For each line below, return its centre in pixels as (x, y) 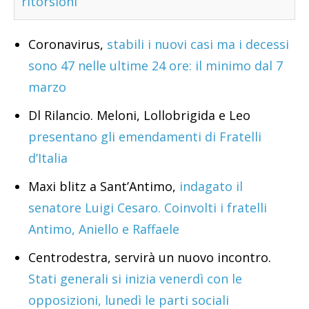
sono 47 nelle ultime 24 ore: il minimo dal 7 (156, 66)
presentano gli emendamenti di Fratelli (145, 137)
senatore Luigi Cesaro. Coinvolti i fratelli (148, 208)
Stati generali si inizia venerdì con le (135, 279)
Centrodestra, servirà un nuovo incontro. (150, 258)
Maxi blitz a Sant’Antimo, (104, 187)
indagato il (211, 187)
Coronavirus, (68, 44)
